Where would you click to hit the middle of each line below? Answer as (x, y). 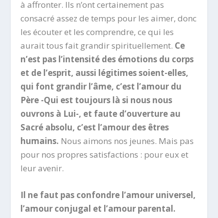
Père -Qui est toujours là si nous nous (97, 100)
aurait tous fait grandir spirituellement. (98, 45)
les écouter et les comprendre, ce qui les (97, 32)
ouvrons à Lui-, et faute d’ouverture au (101, 113)
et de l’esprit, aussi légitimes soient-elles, (105, 73)
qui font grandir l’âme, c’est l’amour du (101, 86)
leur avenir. (42, 168)
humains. (40, 141)
